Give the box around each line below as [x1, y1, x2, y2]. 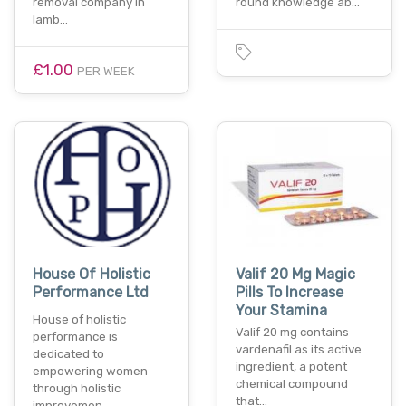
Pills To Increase [236, 284, 343, 302]
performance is [33, 330, 118, 344]
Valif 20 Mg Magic [236, 266, 355, 284]
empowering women [33, 364, 148, 379]
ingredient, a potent [236, 360, 347, 374]
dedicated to [33, 347, 104, 362]
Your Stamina [236, 302, 327, 320]
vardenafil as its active [236, 343, 362, 357]
